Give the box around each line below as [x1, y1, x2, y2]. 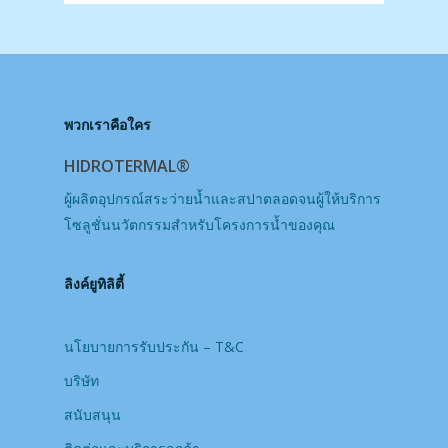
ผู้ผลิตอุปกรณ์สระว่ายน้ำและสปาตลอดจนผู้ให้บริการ [64, 189, 381, 209]
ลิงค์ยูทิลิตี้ [64, 274, 124, 294]
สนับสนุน [64, 405, 121, 425]
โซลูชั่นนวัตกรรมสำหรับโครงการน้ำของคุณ [64, 215, 335, 235]
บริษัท [64, 371, 99, 391]
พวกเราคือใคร [64, 115, 151, 135]
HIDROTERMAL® [64, 155, 190, 178]
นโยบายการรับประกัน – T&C [64, 337, 244, 357]
